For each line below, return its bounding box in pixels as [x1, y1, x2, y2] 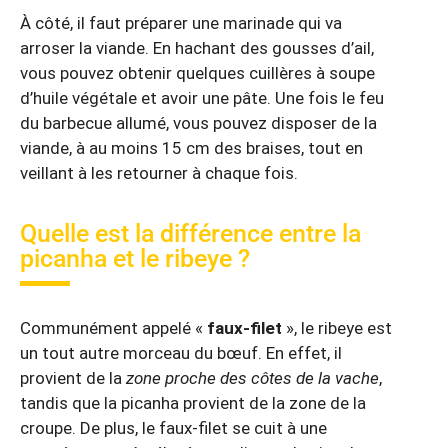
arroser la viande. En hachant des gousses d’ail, [20, 37, 374, 58]
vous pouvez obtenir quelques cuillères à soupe [20, 62, 375, 83]
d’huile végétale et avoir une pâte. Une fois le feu [20, 87, 384, 108]
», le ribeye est [282, 318, 392, 339]
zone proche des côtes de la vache [126, 368, 379, 389]
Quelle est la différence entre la [20, 219, 361, 249]
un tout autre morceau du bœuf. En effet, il [20, 343, 342, 364]
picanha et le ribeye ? [20, 244, 250, 274]
